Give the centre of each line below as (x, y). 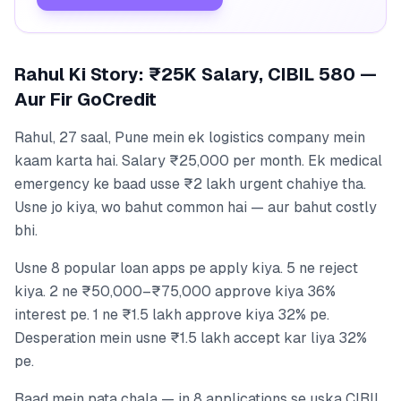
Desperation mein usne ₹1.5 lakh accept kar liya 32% (191, 337)
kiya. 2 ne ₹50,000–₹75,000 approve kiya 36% (175, 291)
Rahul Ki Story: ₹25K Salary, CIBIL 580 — (196, 74)
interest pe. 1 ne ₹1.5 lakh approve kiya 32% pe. (172, 314)
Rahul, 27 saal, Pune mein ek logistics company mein (190, 137)
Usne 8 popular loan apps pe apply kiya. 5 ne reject (186, 268)
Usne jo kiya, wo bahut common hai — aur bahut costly (196, 207)
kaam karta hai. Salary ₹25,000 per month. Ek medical (198, 160)
